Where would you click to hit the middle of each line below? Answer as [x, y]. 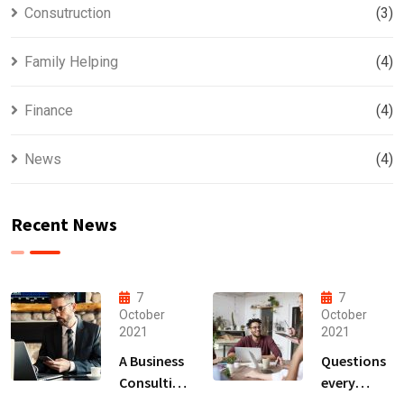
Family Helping [71, 62]
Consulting [154, 383]
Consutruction [68, 14]
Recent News [64, 225]
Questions [353, 361]
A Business [151, 361]
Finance [49, 111]
